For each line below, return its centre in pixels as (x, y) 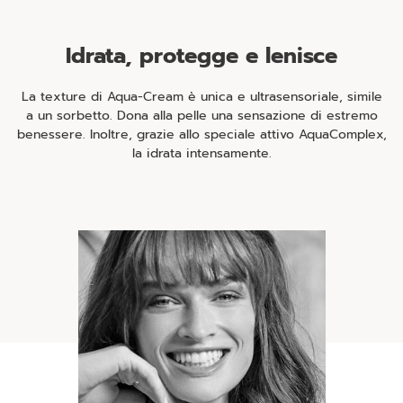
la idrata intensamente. (201, 153)
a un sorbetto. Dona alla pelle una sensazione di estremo (201, 116)
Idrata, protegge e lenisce (201, 56)
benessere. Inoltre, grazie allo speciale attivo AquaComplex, (201, 134)
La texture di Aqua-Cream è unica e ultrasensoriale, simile (201, 97)
